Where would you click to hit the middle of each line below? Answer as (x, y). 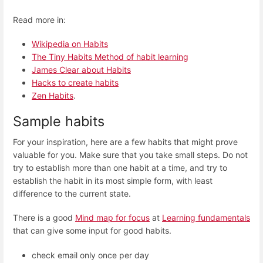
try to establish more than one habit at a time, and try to (120, 168)
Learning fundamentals (206, 218)
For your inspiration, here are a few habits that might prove (125, 142)
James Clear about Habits (81, 69)
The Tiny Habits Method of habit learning (110, 56)
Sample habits (59, 121)
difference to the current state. (72, 194)
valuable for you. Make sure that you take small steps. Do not (130, 155)
